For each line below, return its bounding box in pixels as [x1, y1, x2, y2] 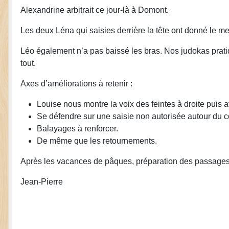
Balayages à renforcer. [37, 124, 118, 133]
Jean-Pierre [20, 177, 63, 186]
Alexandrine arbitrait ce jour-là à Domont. [20, 5, 169, 14]
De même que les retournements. [37, 136, 157, 145]
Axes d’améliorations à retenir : [20, 79, 132, 88]
